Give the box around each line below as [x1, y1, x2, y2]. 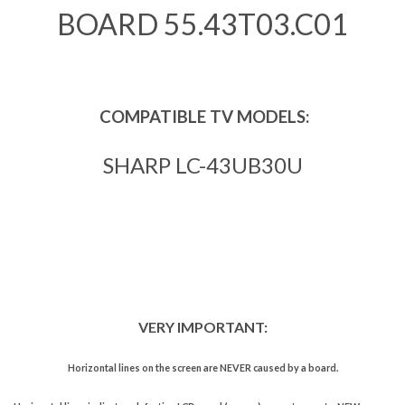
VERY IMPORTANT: [137, 317, 268, 335]
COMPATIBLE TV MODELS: [96, 106, 309, 127]
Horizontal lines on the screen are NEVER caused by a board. [67, 361, 338, 373]
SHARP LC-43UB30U [102, 151, 303, 178]
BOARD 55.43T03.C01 [57, 5, 348, 42]
